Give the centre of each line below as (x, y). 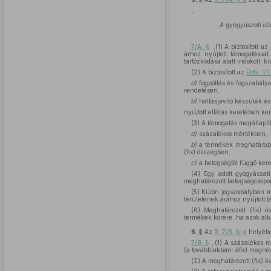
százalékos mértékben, (232, 134)
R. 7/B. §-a (230, 232)
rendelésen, (201, 90)
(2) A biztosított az (218, 72)
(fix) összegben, (207, 152)
